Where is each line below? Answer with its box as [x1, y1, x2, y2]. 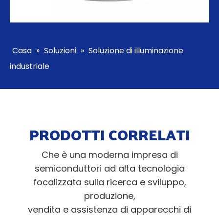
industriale [10, 61, 49, 72]
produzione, [84, 190, 135, 202]
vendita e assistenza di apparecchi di [28, 203, 191, 216]
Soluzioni [44, 45, 76, 57]
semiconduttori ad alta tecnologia [34, 162, 185, 175]
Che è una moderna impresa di [41, 149, 178, 161]
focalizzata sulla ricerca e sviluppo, [33, 176, 186, 189]
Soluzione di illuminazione [88, 45, 183, 57]
